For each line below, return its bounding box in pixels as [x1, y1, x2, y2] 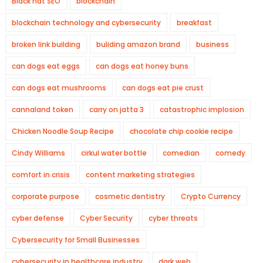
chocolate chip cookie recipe [129, 126, 233, 136]
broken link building [11, 39, 80, 49]
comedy [215, 148, 245, 158]
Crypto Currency [180, 191, 241, 201]
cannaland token [11, 104, 73, 114]
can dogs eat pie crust [122, 83, 204, 93]
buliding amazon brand [96, 39, 180, 49]
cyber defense [11, 213, 64, 223]
